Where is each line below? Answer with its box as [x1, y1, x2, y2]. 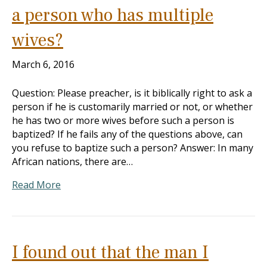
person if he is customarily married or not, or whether [12, 100, 253, 113]
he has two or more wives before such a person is [12, 114, 234, 127]
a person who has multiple [12, 4, 213, 27]
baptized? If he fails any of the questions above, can [12, 128, 243, 141]
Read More [12, 178, 61, 191]
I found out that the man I [12, 241, 209, 264]
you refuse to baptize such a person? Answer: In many [12, 141, 253, 154]
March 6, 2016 [12, 58, 74, 71]
